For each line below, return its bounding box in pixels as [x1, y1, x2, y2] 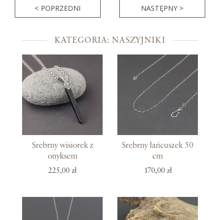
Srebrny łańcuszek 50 [122, 140, 193, 150]
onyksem [47, 151, 78, 161]
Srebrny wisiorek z [31, 140, 93, 150]
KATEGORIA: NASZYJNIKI [55, 36, 165, 45]
